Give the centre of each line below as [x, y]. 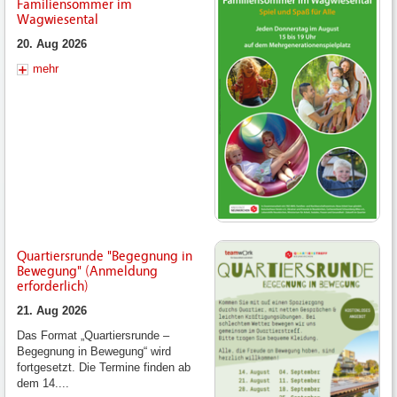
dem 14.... [43, 384]
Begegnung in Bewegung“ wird [94, 352]
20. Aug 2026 [52, 43]
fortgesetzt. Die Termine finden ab [104, 368]
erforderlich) [53, 287]
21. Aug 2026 [52, 311]
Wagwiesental [58, 19]
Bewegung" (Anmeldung [87, 272]
